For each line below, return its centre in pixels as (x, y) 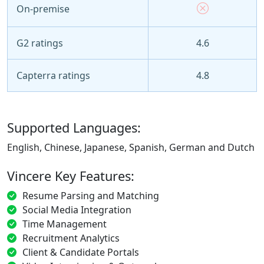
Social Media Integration (77, 209)
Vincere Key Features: (71, 176)
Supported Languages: (74, 127)
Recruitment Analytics (71, 238)
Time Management (65, 224)
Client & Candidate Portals (81, 252)
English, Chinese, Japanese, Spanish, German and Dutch (131, 147)
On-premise (43, 9)
